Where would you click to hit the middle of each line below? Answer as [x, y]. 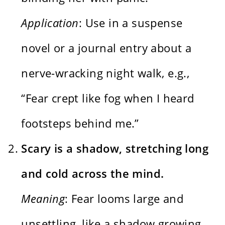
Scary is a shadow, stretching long [115, 148]
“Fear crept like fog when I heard [108, 98]
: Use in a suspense [131, 22]
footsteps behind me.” [80, 123]
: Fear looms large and [124, 198]
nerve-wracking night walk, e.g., [105, 73]
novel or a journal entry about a [106, 47]
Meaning [43, 198]
